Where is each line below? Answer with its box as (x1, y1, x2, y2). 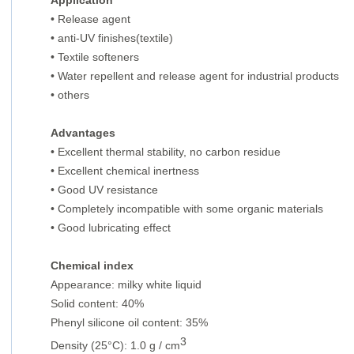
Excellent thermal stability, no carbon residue (55, 145, 281, 158)
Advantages (51, 126, 115, 139)
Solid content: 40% (51, 297, 144, 310)
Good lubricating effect (55, 221, 171, 234)
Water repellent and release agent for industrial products (55, 70, 339, 82)
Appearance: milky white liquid (51, 278, 201, 291)
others (58, 88, 89, 101)
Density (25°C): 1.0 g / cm (51, 339, 180, 352)
